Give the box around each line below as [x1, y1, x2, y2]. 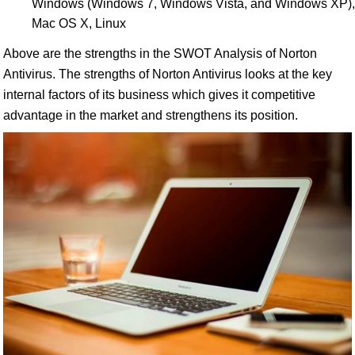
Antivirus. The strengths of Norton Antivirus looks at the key [3, 67, 332, 81]
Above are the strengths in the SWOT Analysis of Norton [3, 47, 317, 60]
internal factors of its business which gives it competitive [3, 88, 315, 101]
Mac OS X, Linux [32, 17, 126, 30]
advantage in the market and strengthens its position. [3, 109, 298, 122]
